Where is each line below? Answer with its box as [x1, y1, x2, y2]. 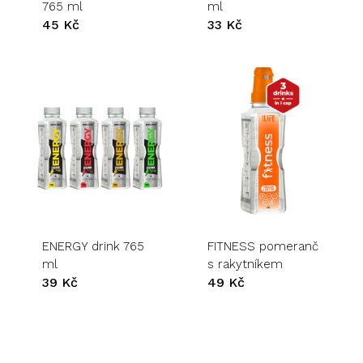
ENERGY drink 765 [41, 239, 144, 254]
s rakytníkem [207, 257, 284, 272]
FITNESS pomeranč [207, 239, 319, 254]
